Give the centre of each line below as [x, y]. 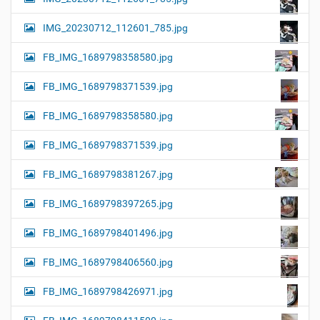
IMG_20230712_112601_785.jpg [115, 28]
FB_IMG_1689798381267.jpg [108, 175]
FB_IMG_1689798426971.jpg [108, 292]
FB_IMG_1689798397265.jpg [108, 204]
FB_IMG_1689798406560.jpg [108, 262]
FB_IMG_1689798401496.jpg [108, 233]
